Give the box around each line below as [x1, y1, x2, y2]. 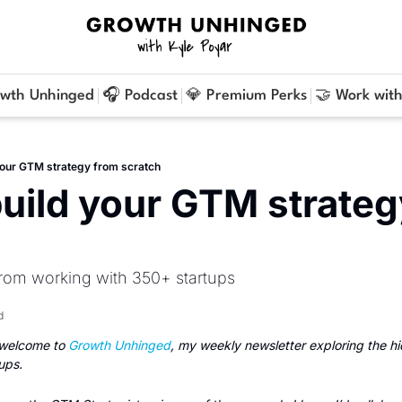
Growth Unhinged [68, 337, 170, 353]
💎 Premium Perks [185, 88, 307, 103]
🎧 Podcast [101, 88, 178, 103]
